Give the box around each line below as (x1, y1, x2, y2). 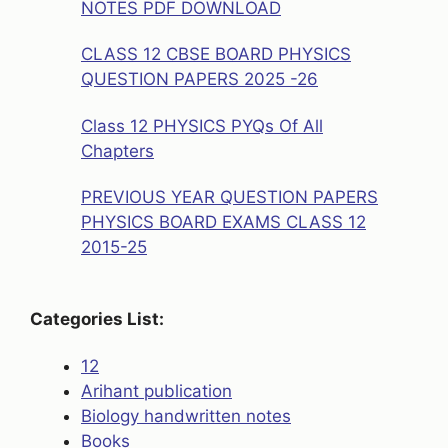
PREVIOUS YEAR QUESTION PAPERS (81, 186, 378, 207)
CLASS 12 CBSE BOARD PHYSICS (81, 44, 351, 65)
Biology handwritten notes (81, 406, 291, 427)
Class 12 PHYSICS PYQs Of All (81, 115, 323, 136)
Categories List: (30, 308, 164, 329)
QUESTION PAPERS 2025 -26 (81, 69, 318, 90)
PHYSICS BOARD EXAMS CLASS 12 (81, 211, 366, 232)
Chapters (81, 140, 154, 161)
